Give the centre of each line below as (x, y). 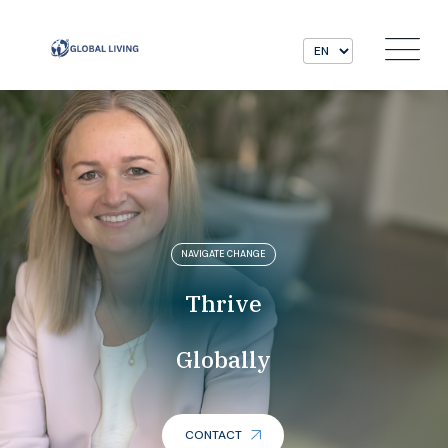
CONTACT (215, 435)
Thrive (224, 303)
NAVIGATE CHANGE (224, 254)
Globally (224, 359)
